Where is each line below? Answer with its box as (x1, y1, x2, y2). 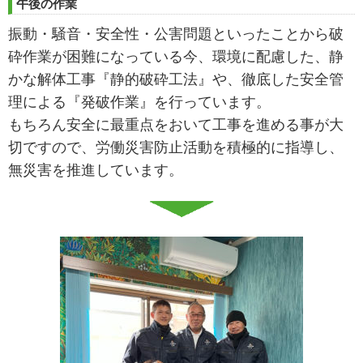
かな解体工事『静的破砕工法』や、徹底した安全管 (8, 71, 344, 88)
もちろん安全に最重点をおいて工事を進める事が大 (8, 117, 344, 134)
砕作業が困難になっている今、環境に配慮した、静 (8, 49, 344, 66)
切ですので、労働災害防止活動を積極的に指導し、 (8, 139, 344, 156)
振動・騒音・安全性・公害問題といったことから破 (8, 26, 344, 43)
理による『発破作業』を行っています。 (8, 94, 271, 111)
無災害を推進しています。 (8, 162, 183, 179)
